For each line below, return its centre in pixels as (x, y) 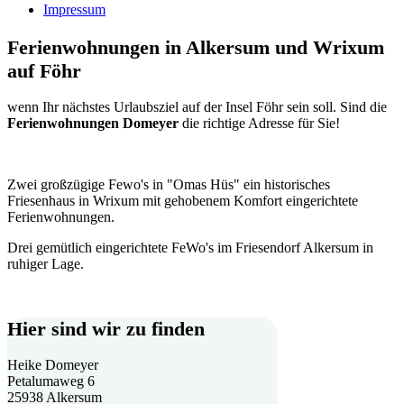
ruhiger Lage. (46, 263)
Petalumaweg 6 (51, 381)
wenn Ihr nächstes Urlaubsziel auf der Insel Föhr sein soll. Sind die (197, 106)
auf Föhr (44, 70)
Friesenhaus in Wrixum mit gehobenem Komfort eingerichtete (183, 200)
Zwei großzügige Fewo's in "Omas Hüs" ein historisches (169, 184)
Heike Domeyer (53, 365)
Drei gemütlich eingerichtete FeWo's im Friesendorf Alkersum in (190, 247)
